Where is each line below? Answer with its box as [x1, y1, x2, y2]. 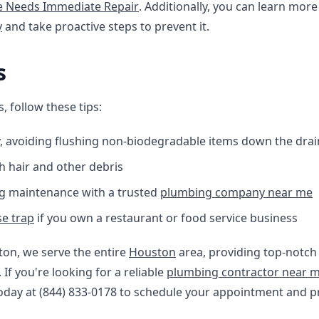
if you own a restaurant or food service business [34, 210, 298, 226]
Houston [129, 244, 176, 260]
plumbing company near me [160, 184, 313, 200]
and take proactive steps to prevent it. [2, 19, 209, 34]
